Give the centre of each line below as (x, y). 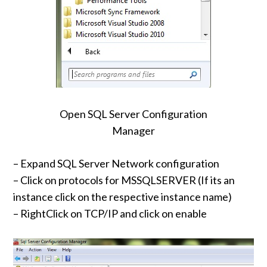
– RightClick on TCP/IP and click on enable (110, 214)
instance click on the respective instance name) (123, 197)
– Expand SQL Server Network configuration (117, 164)
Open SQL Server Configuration (133, 114)
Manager (133, 131)
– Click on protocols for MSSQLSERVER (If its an (124, 180)
